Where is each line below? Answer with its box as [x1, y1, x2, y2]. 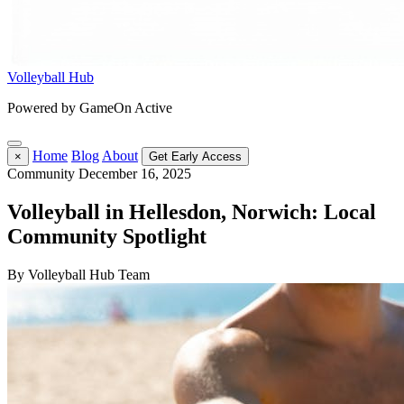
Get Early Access [149, 150, 242, 163]
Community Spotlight [7, 224, 207, 248]
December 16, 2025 [78, 166, 191, 181]
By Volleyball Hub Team [7, 266, 150, 282]
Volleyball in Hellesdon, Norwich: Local [7, 199, 376, 224]
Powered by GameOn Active [7, 100, 172, 115]
